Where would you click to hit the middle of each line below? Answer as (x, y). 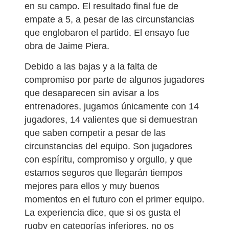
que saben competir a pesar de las (95, 133)
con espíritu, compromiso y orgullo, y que (108, 159)
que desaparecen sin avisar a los (92, 93)
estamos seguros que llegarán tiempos (104, 173)
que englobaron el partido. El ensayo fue (107, 32)
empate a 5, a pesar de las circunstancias (109, 19)
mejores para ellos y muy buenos (92, 186)
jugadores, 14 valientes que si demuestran (111, 119)
